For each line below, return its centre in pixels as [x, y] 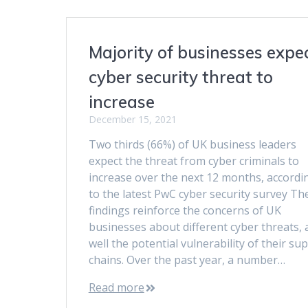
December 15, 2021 [132, 119]
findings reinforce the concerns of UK [185, 210]
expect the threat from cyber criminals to [194, 161]
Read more [116, 287]
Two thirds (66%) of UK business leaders [192, 144]
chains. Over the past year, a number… [187, 260]
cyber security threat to [180, 77]
